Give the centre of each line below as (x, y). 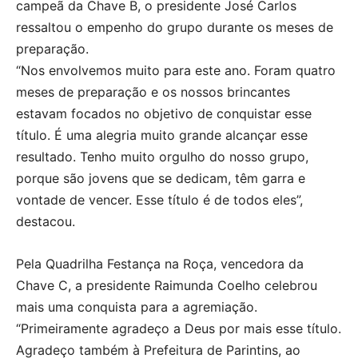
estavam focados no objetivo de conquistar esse (164, 113)
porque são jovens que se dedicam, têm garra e (161, 178)
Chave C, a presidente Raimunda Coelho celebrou (167, 285)
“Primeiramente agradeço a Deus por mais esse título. (179, 328)
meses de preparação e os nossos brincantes (153, 92)
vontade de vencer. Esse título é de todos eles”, (159, 200)
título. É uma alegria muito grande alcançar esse (162, 135)
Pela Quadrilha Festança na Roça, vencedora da (160, 264)
